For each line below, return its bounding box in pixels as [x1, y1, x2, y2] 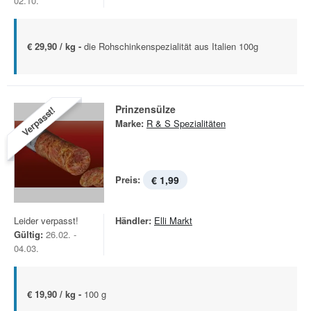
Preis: [115, 173, 140, 186]
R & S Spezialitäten [146, 117, 226, 130]
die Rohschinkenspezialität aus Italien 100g [84, 40, 258, 53]
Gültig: [14, 228, 43, 241]
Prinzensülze [115, 102, 176, 116]
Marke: [115, 117, 144, 130]
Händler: [115, 214, 151, 227]
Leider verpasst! [14, 214, 78, 227]
